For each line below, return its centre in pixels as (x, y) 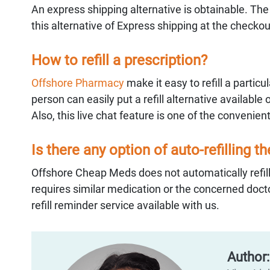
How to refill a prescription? (119, 60)
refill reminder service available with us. (125, 205)
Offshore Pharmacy (78, 83)
